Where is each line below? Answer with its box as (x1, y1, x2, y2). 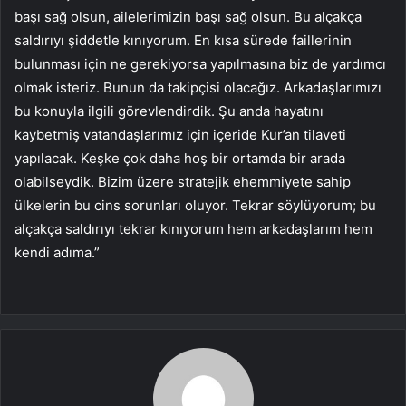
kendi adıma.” (14, 244, 100, 262)
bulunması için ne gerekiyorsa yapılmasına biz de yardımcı (14, 55, 386, 73)
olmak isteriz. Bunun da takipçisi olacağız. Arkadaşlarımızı (14, 79, 382, 97)
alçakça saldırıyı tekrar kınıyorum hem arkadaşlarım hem (14, 220, 372, 238)
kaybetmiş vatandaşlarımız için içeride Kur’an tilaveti (14, 126, 346, 144)
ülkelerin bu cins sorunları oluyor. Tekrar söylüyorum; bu (14, 197, 376, 215)
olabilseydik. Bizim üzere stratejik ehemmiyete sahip (14, 173, 351, 191)
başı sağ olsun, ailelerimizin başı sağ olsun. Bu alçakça (14, 8, 362, 26)
